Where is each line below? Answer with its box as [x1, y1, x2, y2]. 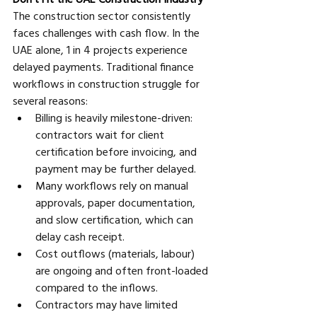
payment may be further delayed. [35, 161, 199, 175]
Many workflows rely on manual [35, 178, 191, 192]
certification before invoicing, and [35, 144, 200, 158]
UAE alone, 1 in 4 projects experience [13, 42, 190, 57]
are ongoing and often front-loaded [35, 263, 211, 277]
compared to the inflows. [35, 279, 161, 294]
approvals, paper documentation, [35, 195, 198, 209]
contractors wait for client [35, 127, 167, 142]
